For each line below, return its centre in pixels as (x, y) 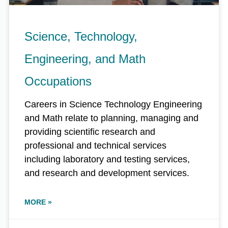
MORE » (38, 202)
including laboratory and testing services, (107, 160)
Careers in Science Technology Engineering (113, 105)
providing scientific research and (90, 132)
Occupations (58, 81)
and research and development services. (107, 173)
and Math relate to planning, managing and (111, 118)
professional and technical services (95, 146)
